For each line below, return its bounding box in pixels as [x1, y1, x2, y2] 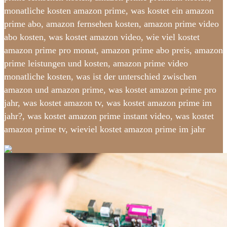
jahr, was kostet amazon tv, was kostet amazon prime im [4, 98, 212, 108]
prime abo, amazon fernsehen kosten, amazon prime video [4, 19, 219, 29]
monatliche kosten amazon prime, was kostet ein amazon [4, 6, 214, 16]
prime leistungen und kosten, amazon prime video [4, 58, 188, 69]
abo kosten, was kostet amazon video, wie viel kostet [4, 32, 200, 43]
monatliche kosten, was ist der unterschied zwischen [4, 71, 197, 82]
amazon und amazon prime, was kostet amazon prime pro [4, 85, 216, 95]
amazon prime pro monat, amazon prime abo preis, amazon [4, 45, 223, 56]
